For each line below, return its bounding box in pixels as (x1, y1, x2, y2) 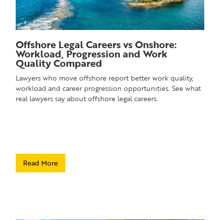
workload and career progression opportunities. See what (16, 83, 201, 93)
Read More (23, 158, 58, 168)
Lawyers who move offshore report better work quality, (16, 73, 194, 83)
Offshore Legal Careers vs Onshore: (16, 37, 177, 52)
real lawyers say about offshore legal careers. (16, 94, 159, 104)
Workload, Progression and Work (16, 47, 168, 61)
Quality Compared (16, 56, 103, 70)
